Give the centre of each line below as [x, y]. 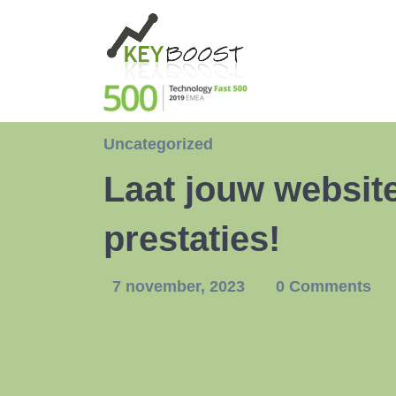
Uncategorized [158, 144]
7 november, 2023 [181, 286]
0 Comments [324, 286]
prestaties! [192, 239]
